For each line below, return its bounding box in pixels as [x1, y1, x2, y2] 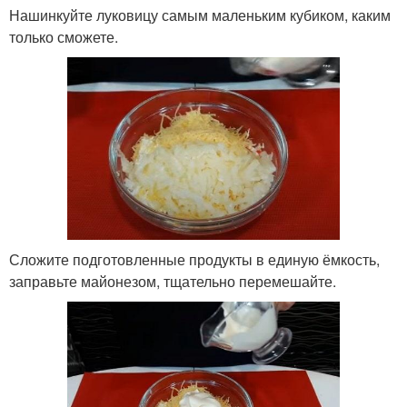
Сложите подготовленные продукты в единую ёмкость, [9, 249, 380, 271]
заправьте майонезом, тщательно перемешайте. [9, 271, 336, 293]
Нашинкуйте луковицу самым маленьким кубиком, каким [9, 4, 391, 25]
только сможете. [9, 25, 118, 47]
